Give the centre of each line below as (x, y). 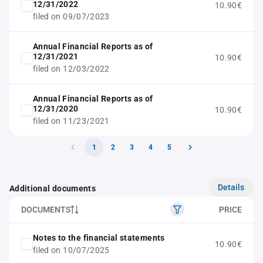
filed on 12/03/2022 (71, 69)
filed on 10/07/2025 (71, 250)
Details (231, 187)
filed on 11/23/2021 (71, 121)
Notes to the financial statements (99, 238)
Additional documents (53, 188)
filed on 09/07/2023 (71, 16)
